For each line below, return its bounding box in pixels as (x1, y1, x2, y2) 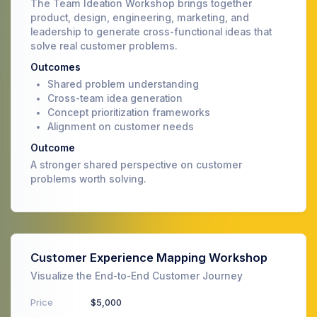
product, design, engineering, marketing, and (30, 11, 249, 23)
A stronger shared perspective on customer (30, 158, 242, 171)
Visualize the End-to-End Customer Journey (30, 270, 243, 282)
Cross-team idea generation (47, 92, 183, 104)
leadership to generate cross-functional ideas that (30, 25, 272, 38)
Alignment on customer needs (47, 120, 194, 132)
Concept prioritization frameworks (47, 106, 210, 118)
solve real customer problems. (30, 40, 178, 52)
